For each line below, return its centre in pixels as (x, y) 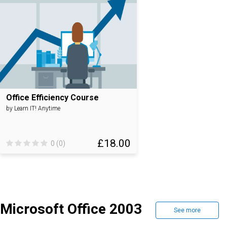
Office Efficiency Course (52, 98)
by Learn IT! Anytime (33, 108)
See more (187, 210)
